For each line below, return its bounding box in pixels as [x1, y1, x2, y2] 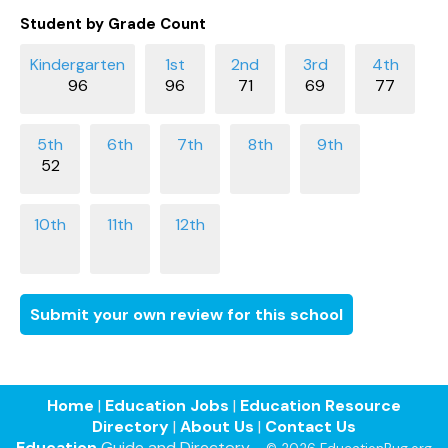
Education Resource [240, 394, 401, 416]
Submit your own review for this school [30, 303, 343, 325]
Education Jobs [105, 394, 229, 416]
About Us [180, 415, 254, 437]
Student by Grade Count [20, 13, 206, 34]
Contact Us [265, 415, 356, 437]
